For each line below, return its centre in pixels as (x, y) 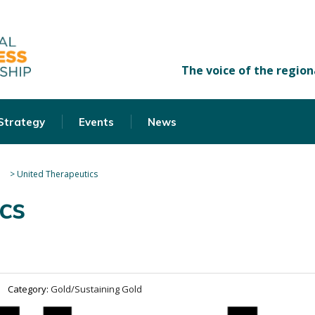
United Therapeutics (57, 174)
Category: (29, 289)
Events (96, 122)
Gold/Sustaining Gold (96, 289)
